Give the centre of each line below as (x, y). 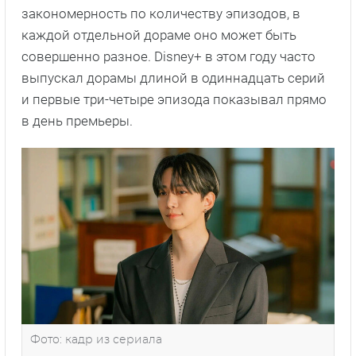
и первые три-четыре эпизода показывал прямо (174, 100)
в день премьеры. (77, 121)
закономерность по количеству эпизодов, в (161, 14)
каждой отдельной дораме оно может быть (159, 35)
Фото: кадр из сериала (96, 341)
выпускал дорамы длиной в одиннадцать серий (173, 78)
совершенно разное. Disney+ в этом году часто (168, 57)
